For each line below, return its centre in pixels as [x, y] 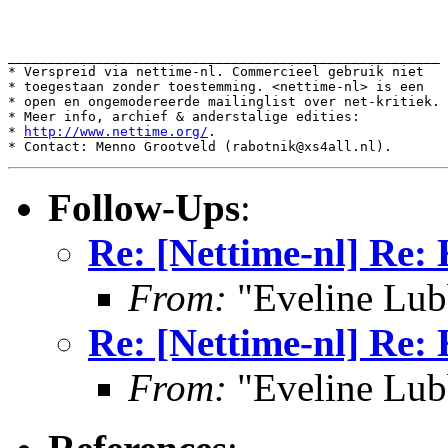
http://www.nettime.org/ [116, 131]
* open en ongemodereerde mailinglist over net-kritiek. [224, 101]
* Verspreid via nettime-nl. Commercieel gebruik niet [216, 71]
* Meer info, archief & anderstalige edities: [184, 116]
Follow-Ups [144, 207]
